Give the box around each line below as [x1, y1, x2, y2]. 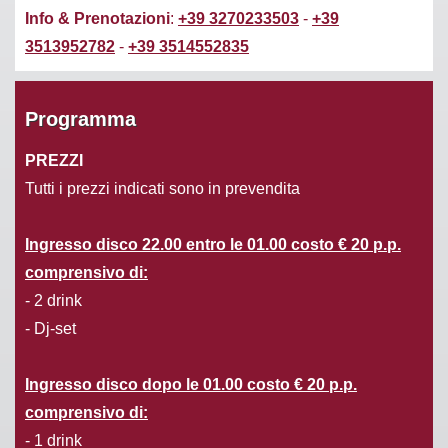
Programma [25, 107, 136, 130]
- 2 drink [25, 291, 82, 309]
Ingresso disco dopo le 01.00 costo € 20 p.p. [25, 375, 357, 393]
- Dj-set [25, 319, 76, 337]
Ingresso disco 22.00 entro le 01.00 [25, 235, 291, 253]
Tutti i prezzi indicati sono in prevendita [25, 179, 300, 197]
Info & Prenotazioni [25, 9, 170, 27]
